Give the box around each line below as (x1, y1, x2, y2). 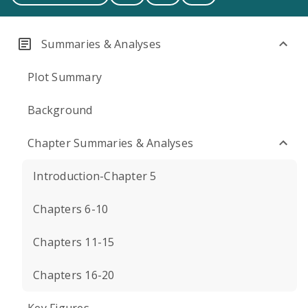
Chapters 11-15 (33, 234, 115, 250)
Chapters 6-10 (33, 201, 109, 217)
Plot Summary (27, 69, 102, 85)
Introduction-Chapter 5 (33, 168, 157, 184)
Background (27, 102, 93, 118)
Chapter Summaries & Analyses (27, 135, 193, 151)
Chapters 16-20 (33, 267, 115, 283)
